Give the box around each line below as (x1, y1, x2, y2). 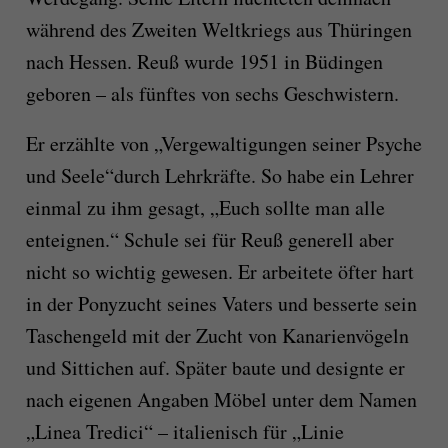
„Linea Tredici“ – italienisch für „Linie (25, 417, 344, 445)
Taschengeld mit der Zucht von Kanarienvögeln (25, 321, 409, 349)
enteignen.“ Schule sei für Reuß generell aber (25, 225, 394, 253)
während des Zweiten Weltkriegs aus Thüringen (25, 15, 412, 43)
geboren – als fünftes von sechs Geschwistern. (25, 79, 399, 107)
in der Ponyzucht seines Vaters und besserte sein (25, 289, 417, 317)
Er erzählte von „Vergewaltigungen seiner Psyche (25, 129, 422, 157)
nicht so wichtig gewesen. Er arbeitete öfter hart (25, 257, 414, 285)
